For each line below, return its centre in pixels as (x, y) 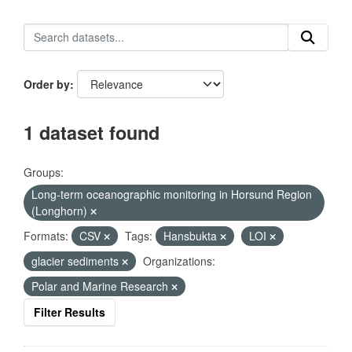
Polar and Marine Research (101, 286)
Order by (47, 84)
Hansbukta (192, 236)
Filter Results (70, 312)
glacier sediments (77, 261)
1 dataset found (92, 132)
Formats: (46, 236)
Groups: (44, 172)
